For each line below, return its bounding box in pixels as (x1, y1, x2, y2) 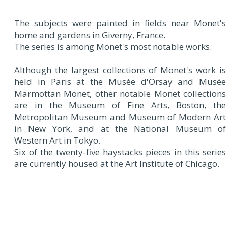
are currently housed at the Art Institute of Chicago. (14, 158, 219, 170)
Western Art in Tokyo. (14, 134, 100, 147)
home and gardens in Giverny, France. (14, 29, 165, 41)
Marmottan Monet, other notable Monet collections (14, 88, 226, 100)
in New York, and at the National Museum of (14, 123, 226, 135)
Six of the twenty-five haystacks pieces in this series (14, 146, 226, 158)
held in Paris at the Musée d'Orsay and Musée (14, 76, 226, 88)
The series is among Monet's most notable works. (14, 41, 212, 53)
